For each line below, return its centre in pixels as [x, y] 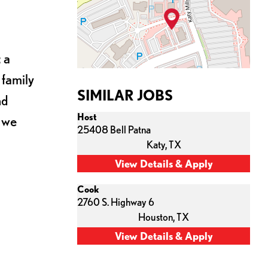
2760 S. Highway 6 [116, 202]
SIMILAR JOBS [125, 95]
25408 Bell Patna [114, 130]
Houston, [157, 217]
